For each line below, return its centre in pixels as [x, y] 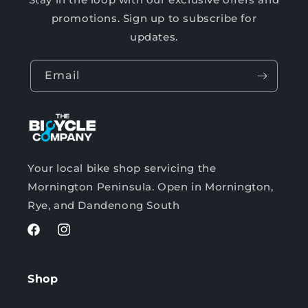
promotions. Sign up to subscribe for [154, 18]
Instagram [83, 237]
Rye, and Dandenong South [104, 206]
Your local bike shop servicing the [122, 168]
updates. [154, 36]
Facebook [52, 237]
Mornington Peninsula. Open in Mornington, [151, 187]
